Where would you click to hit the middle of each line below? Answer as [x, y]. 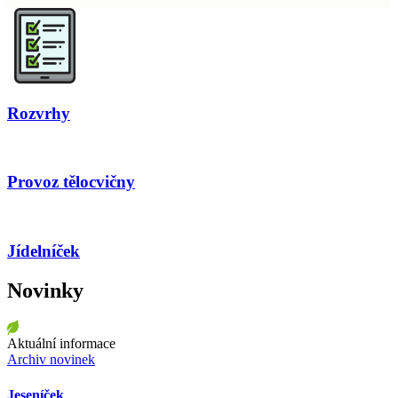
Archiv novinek [51, 360]
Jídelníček [44, 251]
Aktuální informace [61, 344]
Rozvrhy [39, 113]
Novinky [45, 290]
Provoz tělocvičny [71, 182]
